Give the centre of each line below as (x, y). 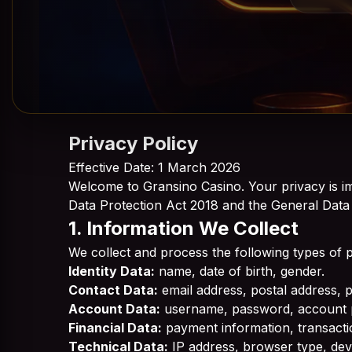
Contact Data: (113, 290)
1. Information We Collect (183, 228)
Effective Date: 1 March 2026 (154, 167)
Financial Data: (115, 328)
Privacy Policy (133, 143)
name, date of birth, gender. (240, 271)
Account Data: (114, 309)
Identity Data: (112, 271)
